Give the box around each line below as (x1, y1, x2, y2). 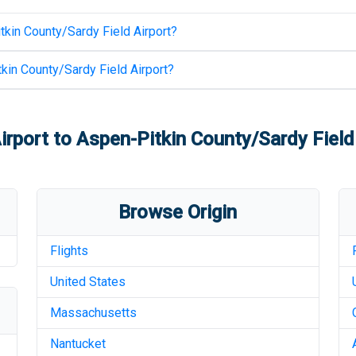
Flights (49, 243, 88, 258)
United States (49, 274, 126, 289)
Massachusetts (49, 305, 137, 320)
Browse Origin (118, 201, 238, 223)
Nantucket (49, 336, 106, 351)
